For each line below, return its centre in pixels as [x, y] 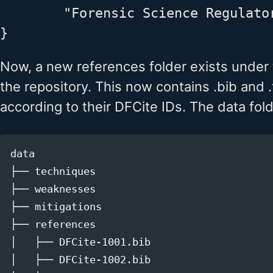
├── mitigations [56, 207]
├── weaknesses [53, 189]
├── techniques [53, 171]
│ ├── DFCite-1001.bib [80, 242]
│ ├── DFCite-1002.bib [80, 260]
